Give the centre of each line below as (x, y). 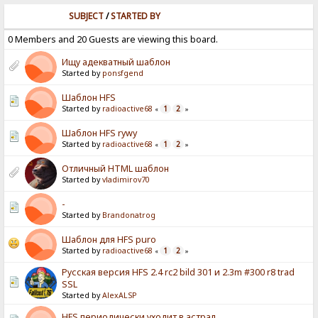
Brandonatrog (129, 215)
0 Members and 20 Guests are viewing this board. (113, 40)
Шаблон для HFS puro (109, 240)
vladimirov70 (126, 180)
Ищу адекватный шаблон (116, 62)
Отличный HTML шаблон (116, 169)
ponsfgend (123, 73)
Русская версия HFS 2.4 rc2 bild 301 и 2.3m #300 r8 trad (179, 273)
